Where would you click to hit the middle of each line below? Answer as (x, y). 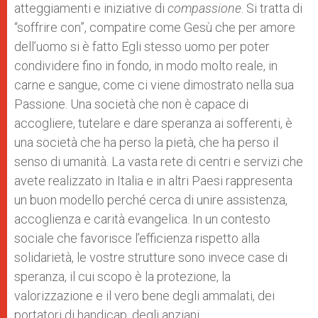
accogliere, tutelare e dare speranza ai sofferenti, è (153, 123)
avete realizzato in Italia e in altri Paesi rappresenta (153, 180)
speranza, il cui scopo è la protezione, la (122, 276)
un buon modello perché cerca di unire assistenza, (151, 199)
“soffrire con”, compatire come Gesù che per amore (155, 27)
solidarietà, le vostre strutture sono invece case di (151, 257)
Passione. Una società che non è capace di (131, 104)
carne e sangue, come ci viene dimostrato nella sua (154, 84)
